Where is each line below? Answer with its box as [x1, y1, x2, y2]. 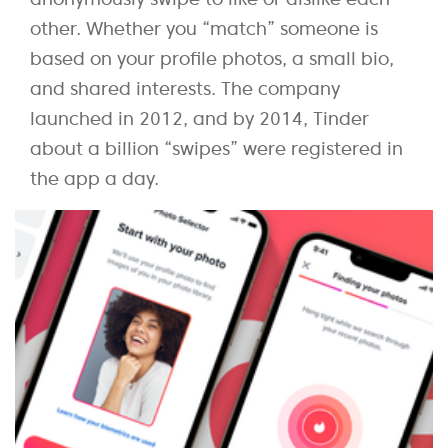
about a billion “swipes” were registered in [30, 136, 403, 160]
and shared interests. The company [30, 76, 340, 100]
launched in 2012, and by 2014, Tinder [30, 106, 369, 130]
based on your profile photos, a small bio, [30, 46, 394, 70]
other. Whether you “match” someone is [30, 16, 378, 40]
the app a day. [30, 166, 159, 190]
